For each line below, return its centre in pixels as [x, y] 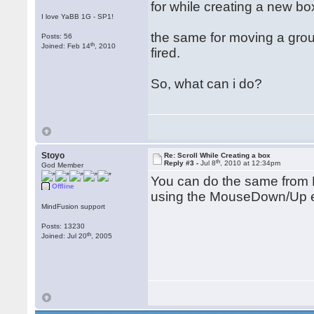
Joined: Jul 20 [64, 236]
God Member [63, 165]
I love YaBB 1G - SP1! [78, 16]
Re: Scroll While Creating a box [218, 155]
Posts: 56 [57, 36]
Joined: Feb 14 [66, 46]
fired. [166, 53]
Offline [63, 186]
